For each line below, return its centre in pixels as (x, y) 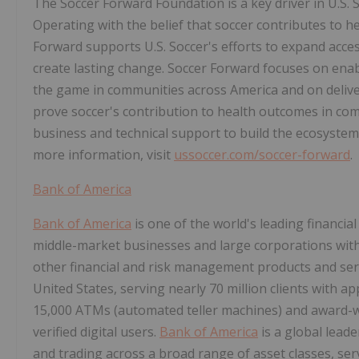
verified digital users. (96, 332)
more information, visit (103, 155)
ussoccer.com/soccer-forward (262, 155)
